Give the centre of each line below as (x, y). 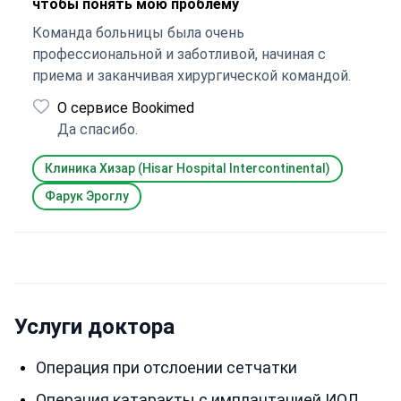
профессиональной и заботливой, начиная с (179, 54)
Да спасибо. (98, 129)
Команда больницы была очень (138, 33)
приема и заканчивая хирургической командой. (192, 76)
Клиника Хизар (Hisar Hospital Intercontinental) (188, 168)
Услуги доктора (94, 327)
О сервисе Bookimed (126, 108)
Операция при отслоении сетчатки (166, 367)
